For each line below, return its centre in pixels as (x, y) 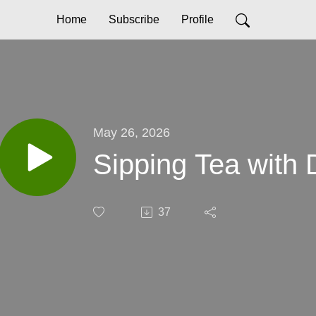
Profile (197, 19)
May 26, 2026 (132, 132)
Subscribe (134, 19)
